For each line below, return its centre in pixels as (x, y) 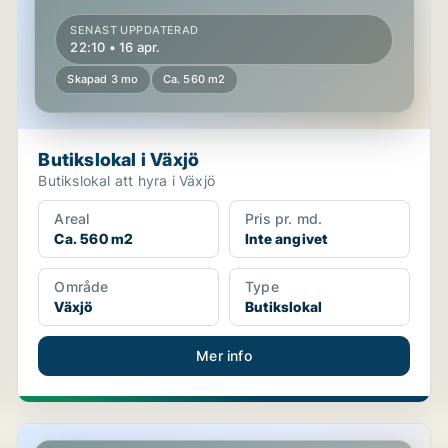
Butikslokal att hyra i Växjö (126, 180)
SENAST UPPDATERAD (134, 30)
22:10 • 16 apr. (115, 47)
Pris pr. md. (283, 218)
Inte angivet (286, 238)
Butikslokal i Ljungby (98, 434)
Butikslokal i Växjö (119, 159)
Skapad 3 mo (103, 79)
